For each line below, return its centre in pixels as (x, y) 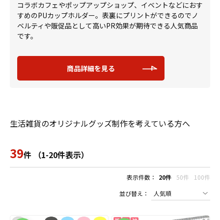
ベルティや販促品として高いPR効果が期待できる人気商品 (108, 26)
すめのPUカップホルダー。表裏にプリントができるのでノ (108, 15)
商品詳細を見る (91, 68)
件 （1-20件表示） (56, 155)
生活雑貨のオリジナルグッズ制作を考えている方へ (100, 123)
